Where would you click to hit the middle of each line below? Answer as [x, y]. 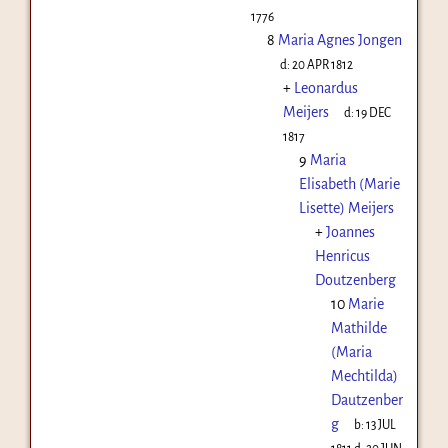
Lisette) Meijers [346, 207]
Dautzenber [366, 399]
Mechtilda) [364, 375]
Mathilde [358, 327]
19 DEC [374, 112]
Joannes [350, 231]
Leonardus [325, 87]
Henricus [342, 255]
